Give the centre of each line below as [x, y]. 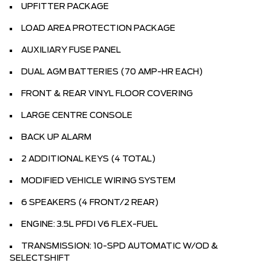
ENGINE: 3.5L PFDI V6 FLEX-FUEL [90, 224]
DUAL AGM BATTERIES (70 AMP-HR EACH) [112, 72]
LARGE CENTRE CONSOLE [77, 115]
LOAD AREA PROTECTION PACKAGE [98, 28]
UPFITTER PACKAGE [65, 6]
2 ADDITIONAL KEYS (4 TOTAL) [89, 159]
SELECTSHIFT [40, 258]
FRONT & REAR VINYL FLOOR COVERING [107, 93]
